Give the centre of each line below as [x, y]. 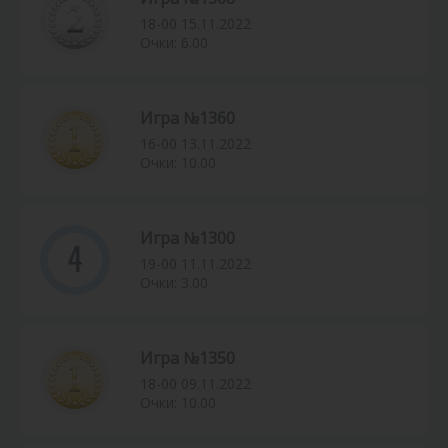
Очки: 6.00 [174, 43]
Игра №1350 [187, 358]
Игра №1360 [187, 118]
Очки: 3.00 [174, 283]
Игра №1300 [187, 238]
